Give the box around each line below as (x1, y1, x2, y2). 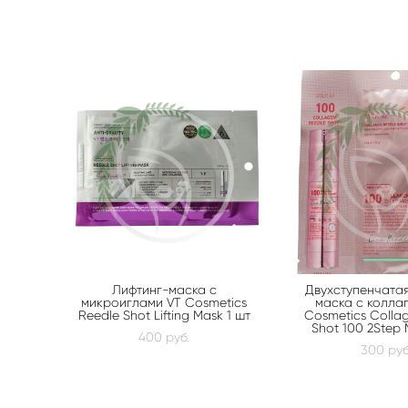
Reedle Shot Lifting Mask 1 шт (77, 307, 250, 322)
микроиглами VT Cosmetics (81, 294, 247, 310)
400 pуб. (138, 329, 189, 344)
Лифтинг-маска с (111, 281, 217, 297)
